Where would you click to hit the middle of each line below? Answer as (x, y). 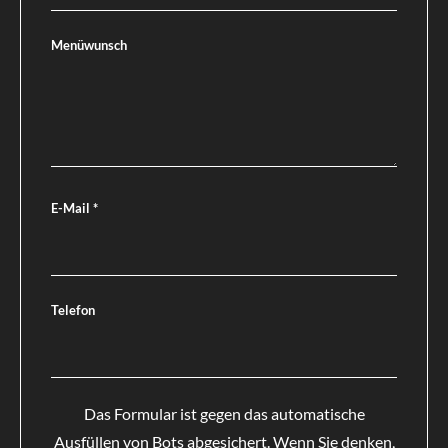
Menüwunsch (89, 44)
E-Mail (72, 208)
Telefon (73, 309)
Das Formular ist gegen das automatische (224, 413)
